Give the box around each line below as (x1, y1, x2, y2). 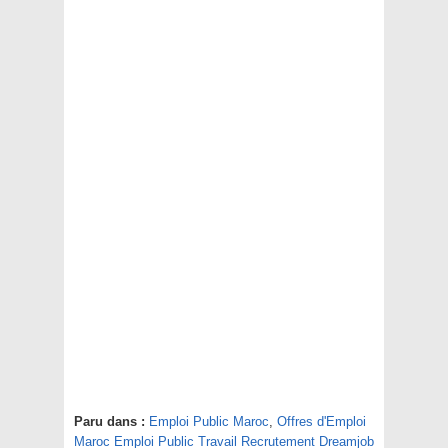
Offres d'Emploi (277, 414, 366, 430)
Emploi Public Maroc (149, 414, 269, 430)
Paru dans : (74, 414, 145, 430)
